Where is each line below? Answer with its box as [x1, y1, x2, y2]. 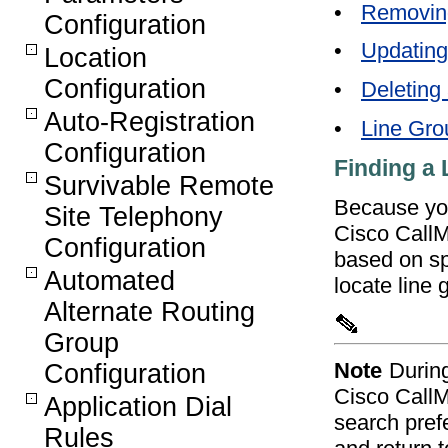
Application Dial [44, 392, 232, 422]
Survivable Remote [44, 171, 274, 201]
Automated [44, 266, 175, 296]
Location [44, 43, 147, 73]
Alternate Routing [44, 297, 255, 327]
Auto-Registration [44, 107, 255, 137]
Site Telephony [44, 202, 223, 232]
